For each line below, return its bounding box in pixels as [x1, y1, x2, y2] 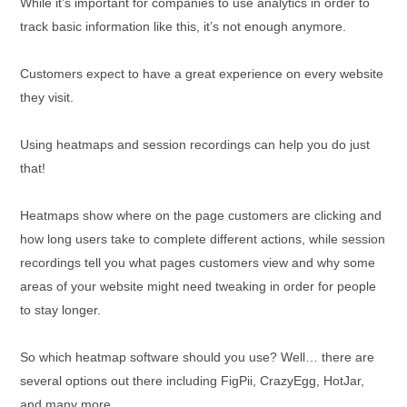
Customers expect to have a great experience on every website [20, 66, 383, 82]
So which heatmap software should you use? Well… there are [20, 350, 374, 365]
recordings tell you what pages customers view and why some [20, 255, 375, 271]
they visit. [20, 90, 74, 105]
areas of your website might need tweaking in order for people [20, 279, 376, 294]
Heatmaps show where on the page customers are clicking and [20, 208, 382, 223]
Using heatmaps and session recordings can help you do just [20, 137, 370, 153]
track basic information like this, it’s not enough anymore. [20, 19, 346, 35]
